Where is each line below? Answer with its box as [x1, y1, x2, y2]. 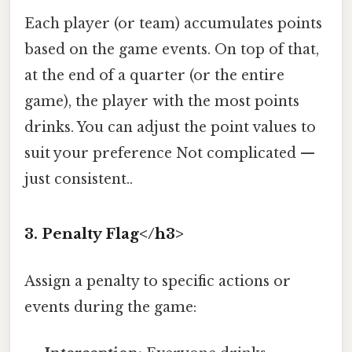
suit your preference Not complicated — [24, 144, 315, 162]
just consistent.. [24, 170, 133, 188]
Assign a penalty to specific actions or [24, 272, 291, 290]
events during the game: [24, 298, 196, 316]
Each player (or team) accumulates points [24, 14, 322, 32]
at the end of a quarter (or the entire [24, 66, 284, 84]
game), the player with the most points [24, 92, 299, 110]
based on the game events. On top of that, [24, 40, 319, 58]
